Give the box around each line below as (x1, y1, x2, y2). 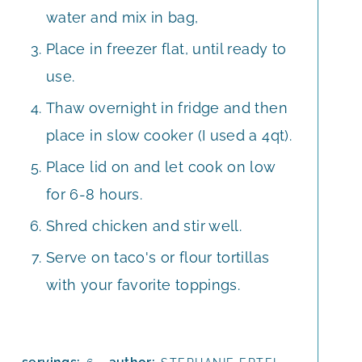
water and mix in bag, (46, 8, 199, 26)
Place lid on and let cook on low (46, 158, 276, 175)
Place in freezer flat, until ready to (46, 40, 287, 57)
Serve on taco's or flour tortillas (46, 248, 270, 266)
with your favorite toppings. (46, 276, 241, 293)
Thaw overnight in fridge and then (46, 99, 288, 116)
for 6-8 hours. (46, 185, 143, 203)
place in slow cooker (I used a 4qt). (46, 126, 292, 144)
